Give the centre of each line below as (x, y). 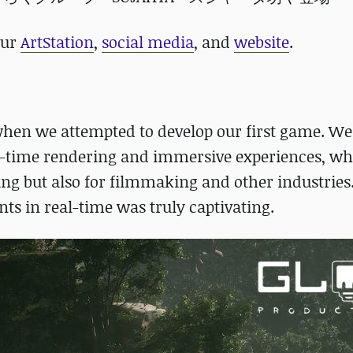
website (262, 42)
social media (148, 42)
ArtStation (57, 42)
